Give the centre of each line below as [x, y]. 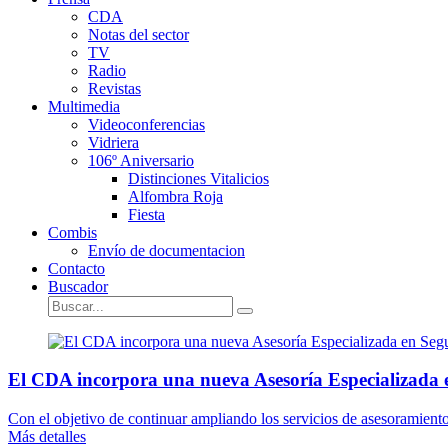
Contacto [76, 268]
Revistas [114, 88]
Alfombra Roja [175, 196]
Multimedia [84, 106]
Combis [72, 232]
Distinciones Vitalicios [198, 178]
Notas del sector [138, 34]
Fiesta [146, 214]
